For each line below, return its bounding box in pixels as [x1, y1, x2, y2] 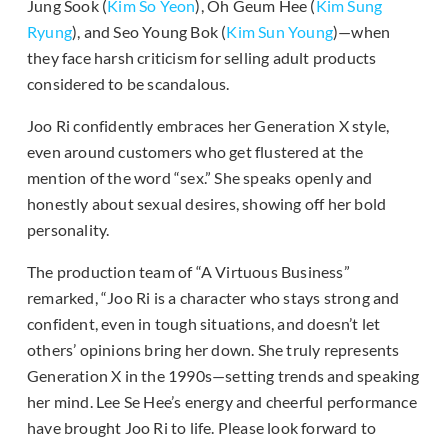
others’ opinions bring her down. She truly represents [27, 339, 400, 359]
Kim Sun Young [226, 21, 334, 41]
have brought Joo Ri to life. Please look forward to [27, 417, 377, 437]
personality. [27, 219, 110, 239]
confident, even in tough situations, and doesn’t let [27, 313, 381, 333]
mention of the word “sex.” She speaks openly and [27, 167, 373, 187]
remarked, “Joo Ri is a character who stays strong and [27, 287, 400, 307]
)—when [333, 21, 391, 41]
